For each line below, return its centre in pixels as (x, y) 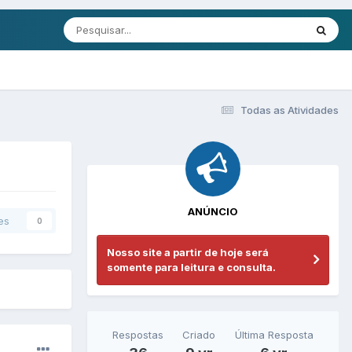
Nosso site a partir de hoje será (188, 252)
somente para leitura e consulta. (191, 267)
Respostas (138, 334)
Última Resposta (274, 334)
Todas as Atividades (290, 110)
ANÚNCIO (213, 211)
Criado (199, 334)
